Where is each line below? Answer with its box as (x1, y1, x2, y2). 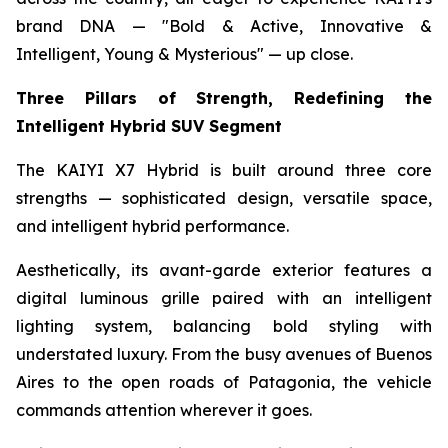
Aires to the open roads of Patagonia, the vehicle (16, 372, 432, 393)
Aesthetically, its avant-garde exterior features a (16, 260, 432, 281)
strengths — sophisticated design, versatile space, (16, 188, 432, 209)
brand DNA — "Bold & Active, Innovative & (16, 16, 432, 37)
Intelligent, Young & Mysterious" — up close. (16, 44, 353, 65)
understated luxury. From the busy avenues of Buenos (16, 344, 432, 365)
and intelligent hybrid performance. (16, 216, 289, 237)
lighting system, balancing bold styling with (16, 316, 432, 337)
